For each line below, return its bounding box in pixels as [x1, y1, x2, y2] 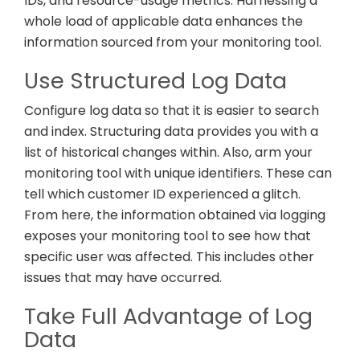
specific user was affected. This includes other [24, 247, 314, 267]
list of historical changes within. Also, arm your [24, 143, 313, 162]
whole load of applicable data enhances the [24, 12, 303, 31]
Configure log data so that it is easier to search [24, 101, 319, 121]
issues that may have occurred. [24, 268, 222, 288]
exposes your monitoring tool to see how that [24, 227, 311, 246]
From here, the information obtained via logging [24, 206, 325, 225]
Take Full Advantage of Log [24, 301, 313, 332]
